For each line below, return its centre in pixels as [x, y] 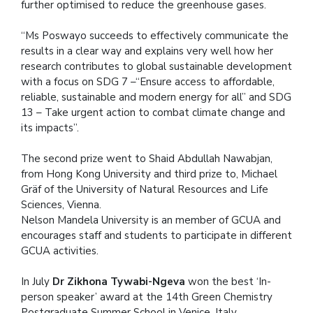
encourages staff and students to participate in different [156, 236]
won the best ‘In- [228, 282]
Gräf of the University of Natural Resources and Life [145, 190]
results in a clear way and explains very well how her [147, 51]
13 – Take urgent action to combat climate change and [153, 113]
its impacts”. [50, 128]
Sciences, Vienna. [61, 205]
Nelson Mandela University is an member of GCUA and [151, 220]
